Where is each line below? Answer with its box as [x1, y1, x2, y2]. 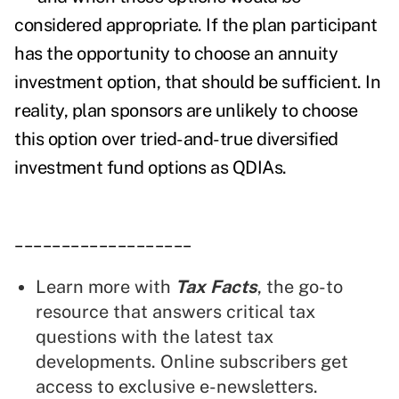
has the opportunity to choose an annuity [14, 43, 338, 65]
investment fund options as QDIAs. [14, 157, 287, 179]
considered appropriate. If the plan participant [14, 14, 378, 37]
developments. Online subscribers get [36, 351, 348, 373]
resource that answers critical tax [36, 301, 315, 323]
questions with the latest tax [36, 326, 273, 348]
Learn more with [36, 276, 171, 298]
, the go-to [257, 276, 343, 298]
